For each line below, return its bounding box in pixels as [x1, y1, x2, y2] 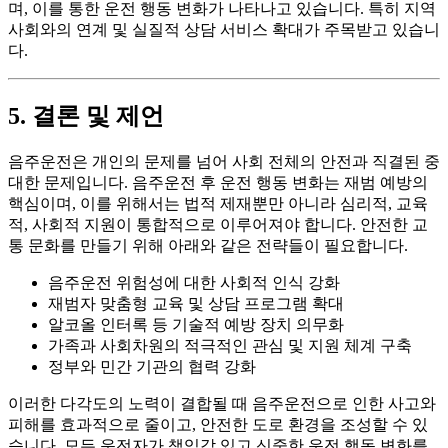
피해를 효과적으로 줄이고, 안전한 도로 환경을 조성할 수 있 [8, 416, 428, 434]
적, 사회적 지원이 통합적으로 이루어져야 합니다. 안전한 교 [8, 216, 428, 234]
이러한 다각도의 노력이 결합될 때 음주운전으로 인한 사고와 [8, 395, 436, 413]
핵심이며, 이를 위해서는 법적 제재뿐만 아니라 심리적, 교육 [8, 195, 428, 213]
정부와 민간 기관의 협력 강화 [48, 358, 256, 376]
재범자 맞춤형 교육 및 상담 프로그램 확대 [48, 295, 344, 313]
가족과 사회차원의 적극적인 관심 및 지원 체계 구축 [48, 337, 412, 355]
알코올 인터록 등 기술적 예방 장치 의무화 [48, 316, 344, 334]
